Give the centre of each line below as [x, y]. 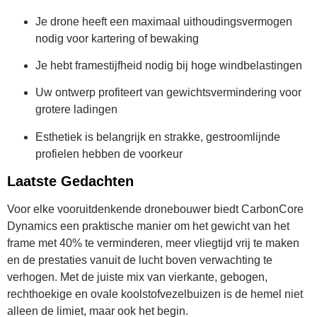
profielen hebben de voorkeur [109, 154]
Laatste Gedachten [70, 181]
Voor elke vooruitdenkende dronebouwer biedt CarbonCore [155, 209]
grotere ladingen [76, 110]
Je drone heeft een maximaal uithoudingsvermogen [164, 21]
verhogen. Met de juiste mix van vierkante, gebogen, [137, 277]
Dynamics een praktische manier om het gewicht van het [148, 226]
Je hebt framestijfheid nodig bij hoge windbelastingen [169, 65]
